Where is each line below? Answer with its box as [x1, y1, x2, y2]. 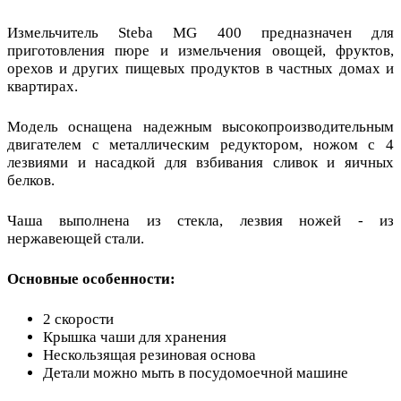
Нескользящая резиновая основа [43, 346, 256, 363]
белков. [7, 171, 55, 189]
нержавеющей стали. [7, 229, 144, 247]
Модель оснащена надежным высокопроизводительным [7, 117, 394, 135]
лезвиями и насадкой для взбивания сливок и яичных [7, 153, 394, 171]
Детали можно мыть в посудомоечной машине [43, 363, 348, 381]
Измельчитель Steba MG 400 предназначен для [7, 23, 394, 41]
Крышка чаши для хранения [43, 328, 226, 346]
